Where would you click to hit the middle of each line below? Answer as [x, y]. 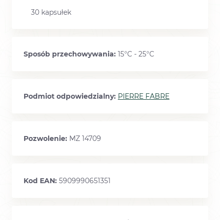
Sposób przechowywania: [71, 54]
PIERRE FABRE [144, 96]
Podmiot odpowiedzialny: [71, 96]
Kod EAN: [41, 181]
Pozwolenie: [46, 139]
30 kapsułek [51, 13]
